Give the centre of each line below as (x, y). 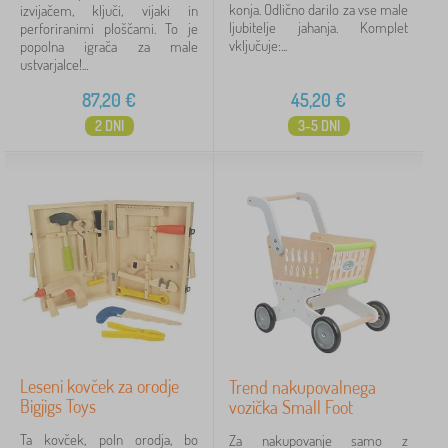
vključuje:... (258, 45)
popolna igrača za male (109, 46)
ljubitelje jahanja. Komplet (318, 27)
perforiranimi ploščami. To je (109, 28)
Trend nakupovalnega (302, 387)
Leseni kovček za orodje (99, 386)
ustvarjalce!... (54, 64)
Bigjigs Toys (58, 406)
